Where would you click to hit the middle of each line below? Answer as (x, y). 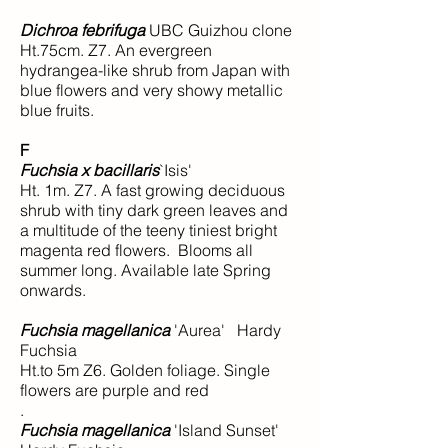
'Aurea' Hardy (225, 330)
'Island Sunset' (224, 430)
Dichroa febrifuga (82, 30)
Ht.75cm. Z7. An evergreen (116, 50)
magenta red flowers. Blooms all (136, 250)
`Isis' (175, 170)
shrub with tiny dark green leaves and (154, 210)
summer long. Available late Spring (145, 270)
